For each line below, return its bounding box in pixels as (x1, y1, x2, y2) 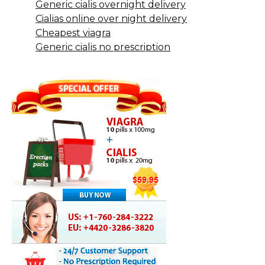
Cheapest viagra (35, 27, 111, 38)
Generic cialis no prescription (35, 41, 170, 53)
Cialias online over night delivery (35, 12, 187, 24)
